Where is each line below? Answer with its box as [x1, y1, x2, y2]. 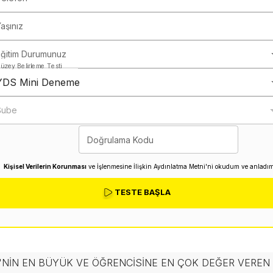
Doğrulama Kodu [87, 135, 154, 145]
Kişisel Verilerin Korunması [4, 162, 87, 170]
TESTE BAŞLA [115, 187, 171, 197]
